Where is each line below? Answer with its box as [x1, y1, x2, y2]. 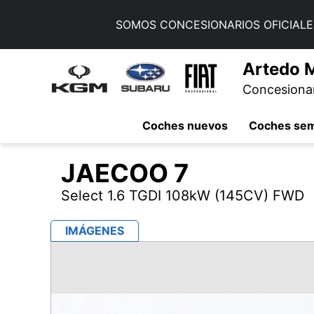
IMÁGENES [65, 224, 124, 238]
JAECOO [61, 158, 174, 189]
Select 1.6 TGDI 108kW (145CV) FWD [61, 187, 304, 204]
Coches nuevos [142, 118, 228, 132]
